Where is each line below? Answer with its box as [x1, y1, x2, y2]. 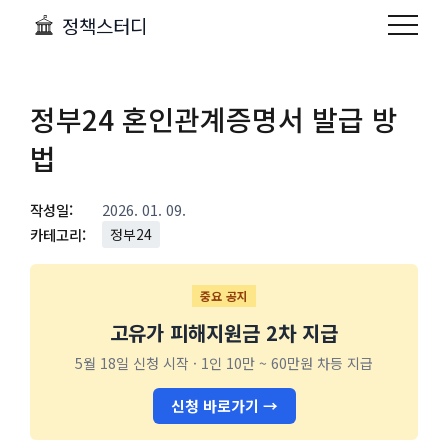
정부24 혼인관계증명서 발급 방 [30, 99, 398, 139]
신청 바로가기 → [170, 395, 278, 417]
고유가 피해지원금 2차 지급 [110, 318, 338, 348]
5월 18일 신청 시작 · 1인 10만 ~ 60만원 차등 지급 [75, 353, 373, 374]
